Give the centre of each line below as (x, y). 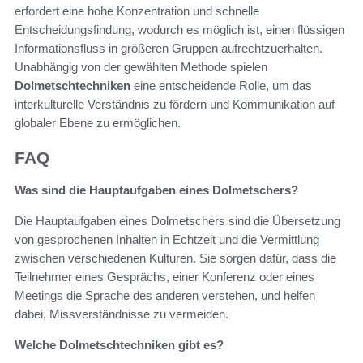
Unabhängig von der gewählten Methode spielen (141, 66)
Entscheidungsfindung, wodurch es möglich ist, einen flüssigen (179, 29)
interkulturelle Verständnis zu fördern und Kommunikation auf (175, 104)
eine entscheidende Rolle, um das (221, 85)
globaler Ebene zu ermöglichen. (98, 122)
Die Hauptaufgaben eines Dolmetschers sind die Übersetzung (177, 221)
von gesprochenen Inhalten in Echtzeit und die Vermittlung (167, 240)
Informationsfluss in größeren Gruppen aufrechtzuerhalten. (169, 48)
